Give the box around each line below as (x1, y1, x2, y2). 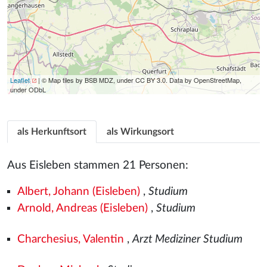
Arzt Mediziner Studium (132, 234, 243, 245)
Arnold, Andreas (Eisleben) (17, 203, 148, 214)
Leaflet (10, 75, 30, 85)
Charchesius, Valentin (17, 234, 124, 245)
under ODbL (10, 85, 46, 94)
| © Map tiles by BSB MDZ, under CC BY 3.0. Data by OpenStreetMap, (36, 75, 241, 85)
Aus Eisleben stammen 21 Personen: (7, 160, 188, 171)
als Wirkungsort (107, 127, 174, 136)
